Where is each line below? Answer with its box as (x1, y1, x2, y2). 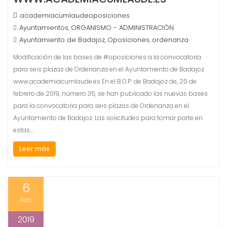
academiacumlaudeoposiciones (20, 11, 130, 20)
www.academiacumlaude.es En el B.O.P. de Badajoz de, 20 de (13, 77, 197, 86)
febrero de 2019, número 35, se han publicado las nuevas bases (13, 89, 208, 98)
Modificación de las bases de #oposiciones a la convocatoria (13, 53, 201, 61)
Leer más (19, 144, 50, 154)
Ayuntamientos (19, 23, 68, 32)
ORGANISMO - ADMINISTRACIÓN (71, 23, 174, 32)
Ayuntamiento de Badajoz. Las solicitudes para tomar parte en (13, 113, 203, 122)
